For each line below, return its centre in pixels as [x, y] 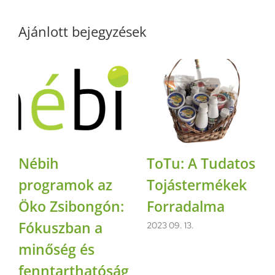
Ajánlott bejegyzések [83, 31]
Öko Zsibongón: [71, 206]
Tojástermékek [197, 184]
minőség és [56, 249]
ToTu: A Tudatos [201, 163]
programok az [65, 184]
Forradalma [186, 206]
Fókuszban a [60, 227]
